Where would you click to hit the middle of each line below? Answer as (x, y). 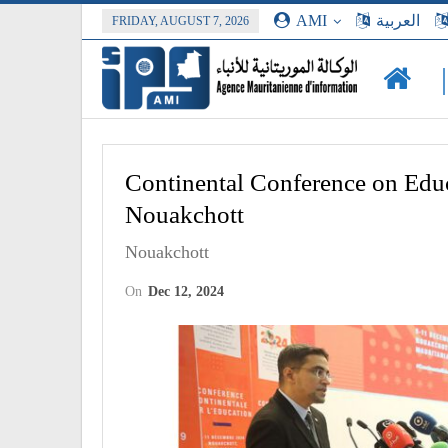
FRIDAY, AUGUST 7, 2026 (180, 21)
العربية (398, 20)
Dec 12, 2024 (186, 291)
